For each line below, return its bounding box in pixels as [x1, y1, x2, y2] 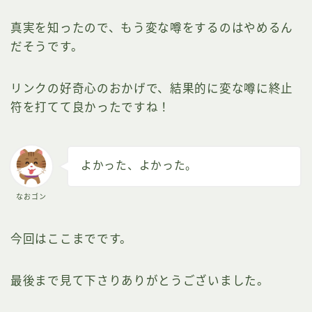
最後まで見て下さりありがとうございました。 [10, 274, 270, 287]
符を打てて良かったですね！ [10, 101, 171, 114]
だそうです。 [10, 40, 84, 54]
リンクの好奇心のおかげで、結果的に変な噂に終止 [10, 82, 294, 95]
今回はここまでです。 [10, 232, 132, 245]
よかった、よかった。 [81, 159, 197, 172]
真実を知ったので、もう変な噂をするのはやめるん [10, 22, 294, 35]
